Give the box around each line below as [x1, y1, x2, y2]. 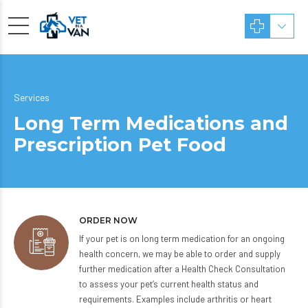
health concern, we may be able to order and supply [79, 248, 280, 259]
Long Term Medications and [14, 112, 288, 135]
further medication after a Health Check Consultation [79, 263, 285, 274]
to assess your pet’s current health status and [79, 278, 258, 289]
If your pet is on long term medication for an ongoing [79, 233, 285, 244]
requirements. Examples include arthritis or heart [79, 294, 272, 305]
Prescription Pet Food [14, 133, 226, 156]
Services [14, 91, 49, 103]
